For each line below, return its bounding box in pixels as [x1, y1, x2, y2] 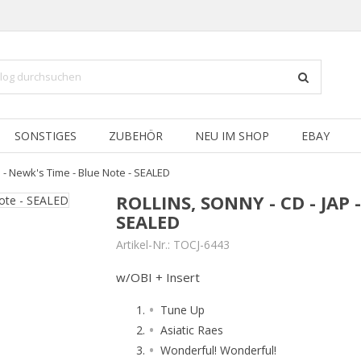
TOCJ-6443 [173, 237, 230, 252]
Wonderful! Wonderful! [160, 342, 276, 358]
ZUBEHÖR [109, 128, 163, 143]
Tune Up [160, 302, 205, 317]
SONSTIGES [15, 128, 77, 143]
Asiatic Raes [160, 322, 223, 338]
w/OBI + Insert [116, 269, 200, 285]
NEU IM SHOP [195, 128, 269, 143]
